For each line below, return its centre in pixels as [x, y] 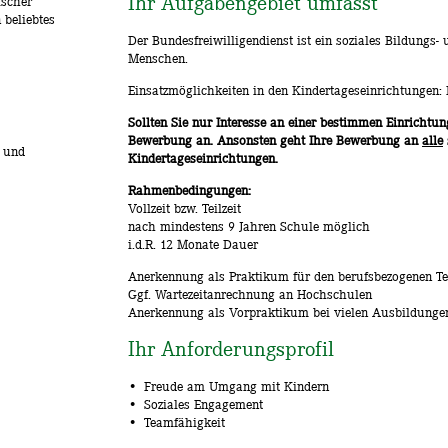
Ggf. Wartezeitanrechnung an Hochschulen [250, 294]
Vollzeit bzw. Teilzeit [184, 208]
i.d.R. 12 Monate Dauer [193, 244]
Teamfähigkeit [184, 422]
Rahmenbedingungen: [189, 190]
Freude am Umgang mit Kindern [236, 386]
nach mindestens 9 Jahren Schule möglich [249, 226]
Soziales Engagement [203, 404]
